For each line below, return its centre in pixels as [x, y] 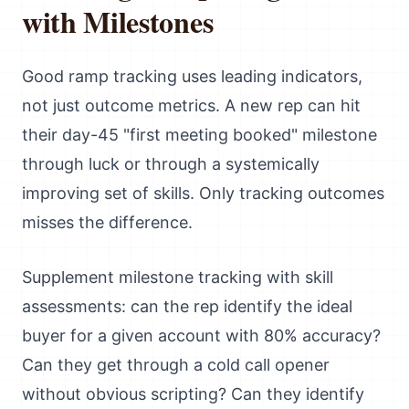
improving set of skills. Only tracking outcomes [203, 193]
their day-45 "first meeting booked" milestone [199, 135]
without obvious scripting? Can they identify [193, 394]
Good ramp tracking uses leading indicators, [192, 76]
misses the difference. [107, 222]
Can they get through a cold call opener [176, 365]
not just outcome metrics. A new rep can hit [191, 105]
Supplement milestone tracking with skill [178, 277]
